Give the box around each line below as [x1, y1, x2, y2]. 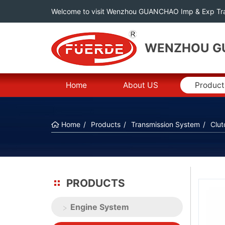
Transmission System [131, 120, 200, 129]
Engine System [70, 202, 129, 212]
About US [123, 80, 159, 90]
